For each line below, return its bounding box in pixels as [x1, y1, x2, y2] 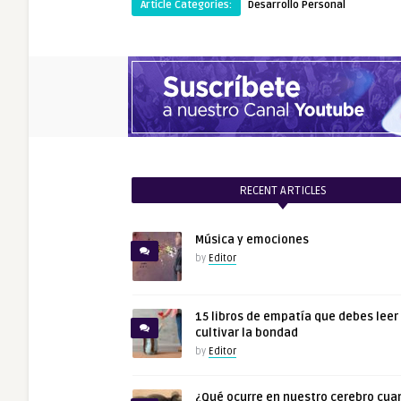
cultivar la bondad [195, 326, 298, 340]
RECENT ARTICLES [239, 183, 328, 198]
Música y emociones [195, 233, 309, 247]
